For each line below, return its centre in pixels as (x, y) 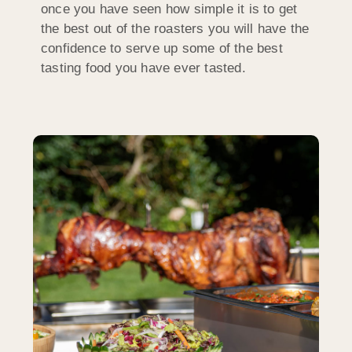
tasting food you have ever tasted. (143, 68)
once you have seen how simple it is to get (169, 9)
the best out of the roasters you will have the (175, 29)
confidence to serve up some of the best (162, 49)
